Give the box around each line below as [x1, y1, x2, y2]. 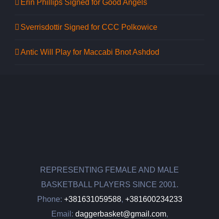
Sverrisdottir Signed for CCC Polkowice [21, 23, 157, 32]
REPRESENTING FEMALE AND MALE [40, 166, 179, 175]
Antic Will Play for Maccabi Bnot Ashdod [21, 48, 159, 57]
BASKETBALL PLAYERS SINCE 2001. [41, 180, 178, 189]
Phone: [37, 195, 64, 204]
